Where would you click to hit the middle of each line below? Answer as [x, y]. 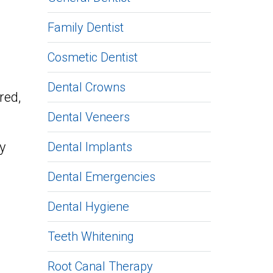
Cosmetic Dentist [92, 57]
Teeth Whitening [90, 236]
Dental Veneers [88, 117]
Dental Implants [90, 147]
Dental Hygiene [88, 206]
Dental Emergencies [101, 176]
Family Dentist [85, 27]
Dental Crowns [86, 87]
